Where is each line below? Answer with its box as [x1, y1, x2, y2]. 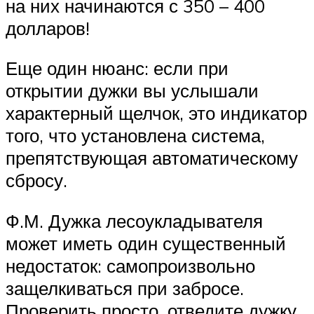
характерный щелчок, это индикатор [6, 102, 307, 125]
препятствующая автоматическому [6, 146, 298, 170]
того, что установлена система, [6, 124, 265, 147]
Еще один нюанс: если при [6, 57, 228, 80]
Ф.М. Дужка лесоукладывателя [6, 210, 263, 233]
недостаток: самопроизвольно [6, 254, 255, 278]
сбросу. [6, 169, 67, 192]
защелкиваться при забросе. [6, 277, 244, 300]
